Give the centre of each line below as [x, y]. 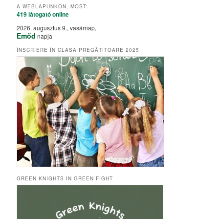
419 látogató [34, 14]
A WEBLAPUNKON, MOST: [53, 7]
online [60, 14]
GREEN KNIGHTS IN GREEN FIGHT [65, 178]
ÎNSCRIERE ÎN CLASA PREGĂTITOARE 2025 [78, 50]
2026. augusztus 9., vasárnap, [57, 28]
